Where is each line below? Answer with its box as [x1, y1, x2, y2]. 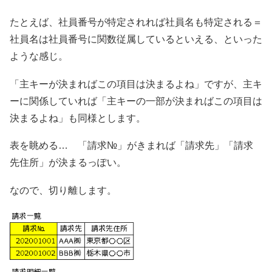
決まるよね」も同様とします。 [10, 112, 146, 123]
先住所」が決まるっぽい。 [10, 157, 126, 168]
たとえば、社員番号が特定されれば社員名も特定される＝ [10, 17, 262, 28]
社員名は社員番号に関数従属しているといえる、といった [10, 34, 262, 45]
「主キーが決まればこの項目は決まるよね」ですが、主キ [10, 78, 262, 89]
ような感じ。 [10, 51, 68, 62]
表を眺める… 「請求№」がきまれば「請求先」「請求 [10, 140, 253, 151]
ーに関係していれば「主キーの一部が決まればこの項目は [10, 95, 262, 106]
